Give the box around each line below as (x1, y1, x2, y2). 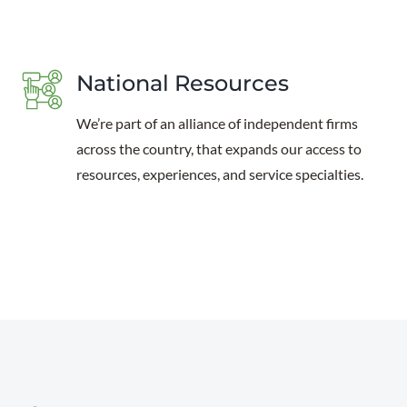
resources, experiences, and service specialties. (76, 165, 364, 183)
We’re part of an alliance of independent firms (76, 114, 359, 132)
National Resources (76, 70, 290, 96)
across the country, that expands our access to (76, 140, 362, 157)
